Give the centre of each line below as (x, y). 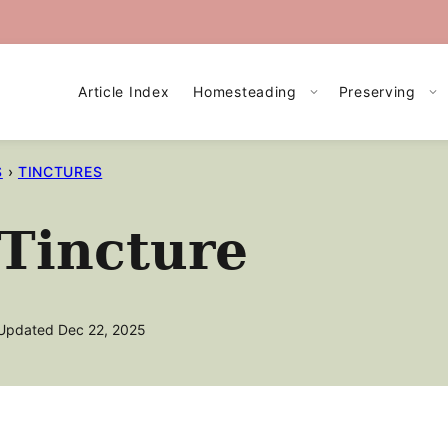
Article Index (124, 91)
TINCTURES (60, 171)
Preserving (377, 91)
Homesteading (245, 91)
